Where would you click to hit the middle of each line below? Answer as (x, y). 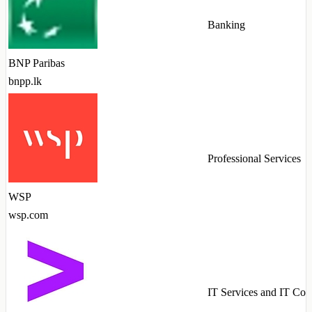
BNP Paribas (37, 63)
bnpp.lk (25, 81)
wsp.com (28, 215)
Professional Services (254, 159)
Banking (226, 25)
